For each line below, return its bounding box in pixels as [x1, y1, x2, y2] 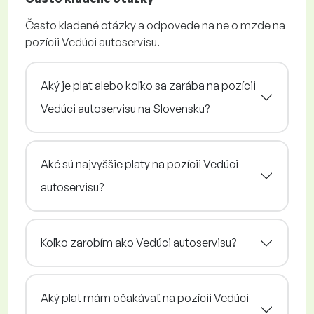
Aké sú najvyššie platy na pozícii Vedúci [41, 157, 238, 172]
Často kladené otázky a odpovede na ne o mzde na [25, 18, 285, 33]
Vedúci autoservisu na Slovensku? [41, 102, 210, 116]
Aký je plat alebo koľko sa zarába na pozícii [41, 78, 256, 93]
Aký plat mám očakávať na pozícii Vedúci [41, 291, 249, 306]
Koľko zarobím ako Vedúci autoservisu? [41, 235, 236, 250]
